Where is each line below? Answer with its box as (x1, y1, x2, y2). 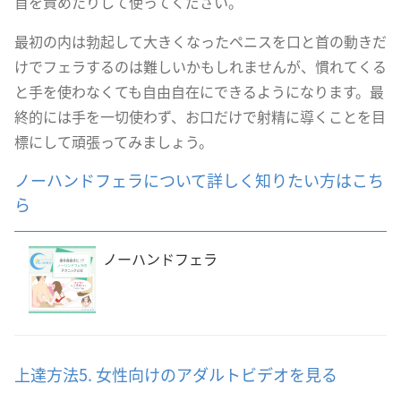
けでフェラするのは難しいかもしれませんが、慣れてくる (14, 55, 387, 77)
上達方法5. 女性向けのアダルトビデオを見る (14, 363, 337, 386)
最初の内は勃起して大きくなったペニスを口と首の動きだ (14, 30, 387, 52)
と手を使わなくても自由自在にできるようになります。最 (14, 81, 384, 102)
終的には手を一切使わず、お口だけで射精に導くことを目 (14, 106, 386, 127)
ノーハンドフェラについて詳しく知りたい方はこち (14, 168, 384, 192)
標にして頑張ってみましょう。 (14, 131, 213, 152)
